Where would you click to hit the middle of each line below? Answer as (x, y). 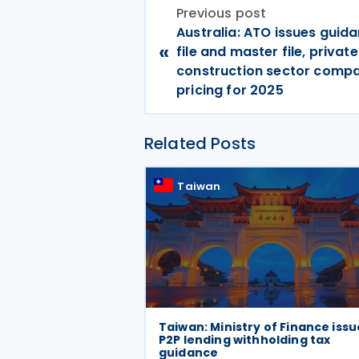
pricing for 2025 (232, 90)
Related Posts (200, 143)
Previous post (222, 13)
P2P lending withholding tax (245, 340)
